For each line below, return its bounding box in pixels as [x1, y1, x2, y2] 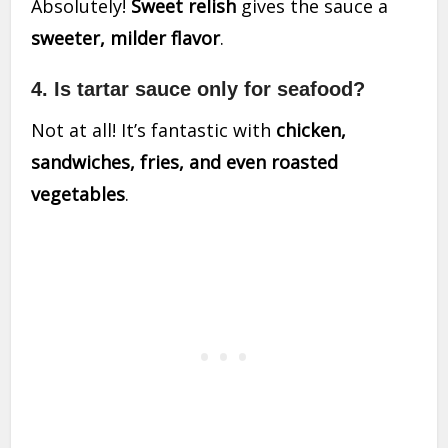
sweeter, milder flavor [31, 26, 221, 51]
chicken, [276, 118, 347, 143]
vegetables [31, 182, 126, 207]
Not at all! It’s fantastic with [31, 118, 277, 143]
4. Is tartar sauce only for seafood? [31, 78, 366, 101]
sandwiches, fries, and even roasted [31, 150, 339, 175]
